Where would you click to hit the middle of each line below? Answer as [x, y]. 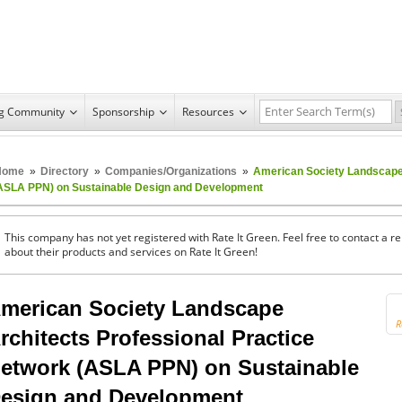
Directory [65, 171]
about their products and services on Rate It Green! [131, 251]
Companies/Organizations [171, 171]
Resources [208, 111]
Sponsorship [123, 111]
